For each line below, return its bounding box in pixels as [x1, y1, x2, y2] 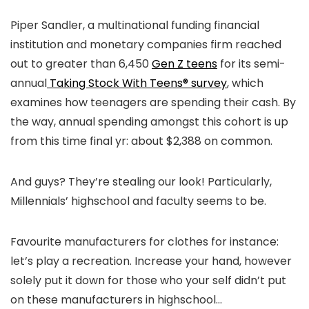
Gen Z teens [152, 55, 217, 72]
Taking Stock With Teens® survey [47, 74, 227, 91]
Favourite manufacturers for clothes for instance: [10, 233, 279, 250]
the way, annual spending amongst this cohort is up [10, 113, 288, 130]
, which [227, 74, 263, 91]
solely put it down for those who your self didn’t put [10, 272, 286, 288]
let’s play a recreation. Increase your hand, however [10, 252, 292, 269]
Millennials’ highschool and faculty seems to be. [10, 192, 266, 209]
